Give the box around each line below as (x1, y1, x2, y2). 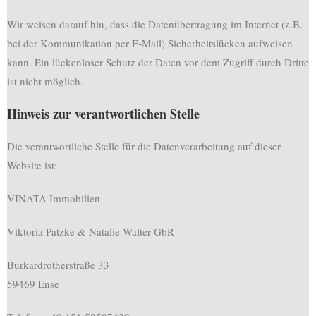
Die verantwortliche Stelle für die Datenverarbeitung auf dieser (7, 139, 281, 153)
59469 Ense (7, 276, 59, 291)
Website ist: (7, 158, 57, 172)
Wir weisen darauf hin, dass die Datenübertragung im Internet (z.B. (7, 17, 303, 31)
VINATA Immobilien (7, 191, 100, 205)
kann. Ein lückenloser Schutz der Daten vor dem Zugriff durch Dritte (7, 55, 309, 69)
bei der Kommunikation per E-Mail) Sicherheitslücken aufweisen (7, 36, 293, 50)
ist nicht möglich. (7, 74, 83, 88)
